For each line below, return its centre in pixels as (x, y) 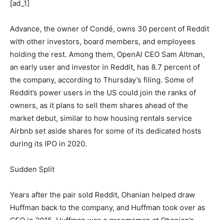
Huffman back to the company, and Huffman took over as (108, 207)
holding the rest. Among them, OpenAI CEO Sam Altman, (107, 54)
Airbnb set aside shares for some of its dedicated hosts (106, 131)
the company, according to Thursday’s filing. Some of (102, 80)
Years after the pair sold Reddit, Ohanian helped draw (102, 194)
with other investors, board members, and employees (103, 41)
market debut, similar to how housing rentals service (101, 118)
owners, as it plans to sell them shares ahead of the (99, 105)
